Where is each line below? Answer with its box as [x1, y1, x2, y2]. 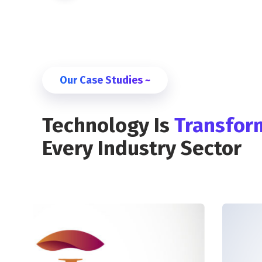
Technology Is [42, 113, 174, 138]
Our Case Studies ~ [60, 74, 150, 87]
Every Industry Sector [42, 136, 242, 161]
